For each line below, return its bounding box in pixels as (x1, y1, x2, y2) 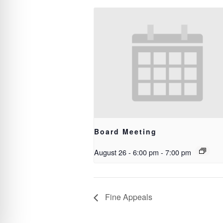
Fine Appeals (103, 191, 152, 203)
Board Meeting (94, 126, 157, 137)
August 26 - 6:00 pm (94, 147, 159, 158)
